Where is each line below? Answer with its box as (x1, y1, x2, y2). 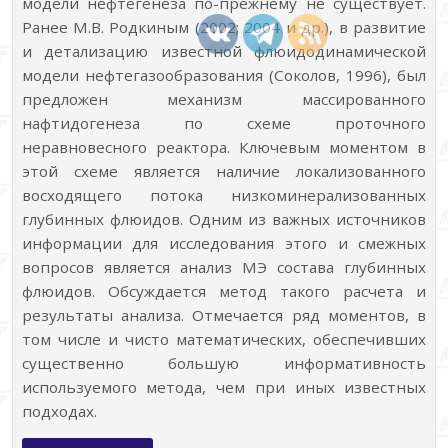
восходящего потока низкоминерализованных (21, 185, 427, 206)
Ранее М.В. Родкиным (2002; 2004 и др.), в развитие (21, 17, 427, 38)
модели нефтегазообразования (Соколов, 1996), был (21, 65, 427, 86)
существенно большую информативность (21, 353, 427, 374)
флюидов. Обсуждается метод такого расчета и (21, 281, 427, 302)
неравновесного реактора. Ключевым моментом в (21, 137, 427, 158)
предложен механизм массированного (21, 89, 427, 110)
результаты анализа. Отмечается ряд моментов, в (21, 305, 427, 326)
